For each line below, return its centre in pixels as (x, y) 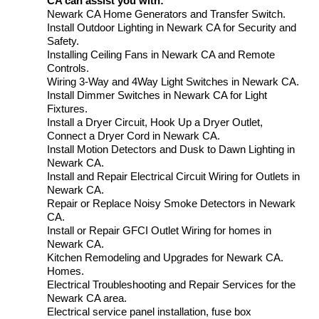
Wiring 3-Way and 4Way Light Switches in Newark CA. (173, 81)
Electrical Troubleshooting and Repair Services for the (171, 284)
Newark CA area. (87, 298)
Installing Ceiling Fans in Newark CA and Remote (161, 54)
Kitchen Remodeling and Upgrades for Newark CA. (165, 257)
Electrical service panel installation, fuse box (149, 311)
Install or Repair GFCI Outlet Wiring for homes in (159, 230)
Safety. (63, 41)
